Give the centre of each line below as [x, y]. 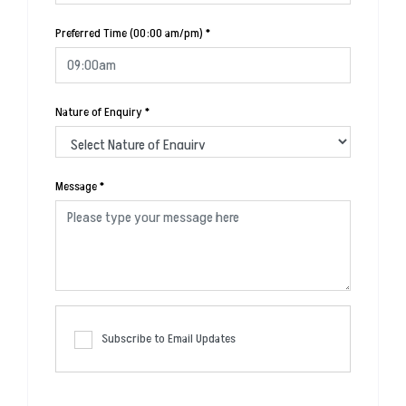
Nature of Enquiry [99, 112]
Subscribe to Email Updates [169, 339]
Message [76, 187]
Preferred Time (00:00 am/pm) [129, 34]
